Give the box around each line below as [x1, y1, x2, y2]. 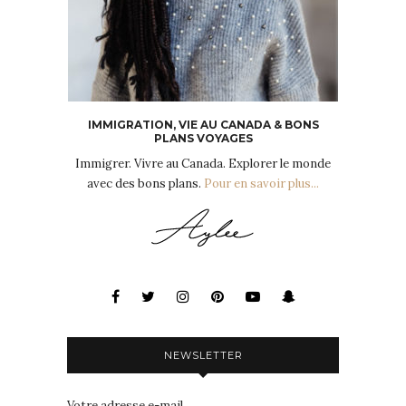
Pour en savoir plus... [204, 176, 319, 192]
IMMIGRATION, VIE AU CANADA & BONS [87, 118, 319, 132]
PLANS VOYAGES [153, 131, 253, 146]
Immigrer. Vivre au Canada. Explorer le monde [75, 156, 331, 172]
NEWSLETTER [163, 349, 243, 362]
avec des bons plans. [87, 176, 204, 192]
